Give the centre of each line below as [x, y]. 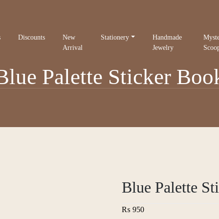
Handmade [167, 37]
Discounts [31, 37]
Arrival [72, 47]
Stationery [115, 37]
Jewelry [163, 47]
